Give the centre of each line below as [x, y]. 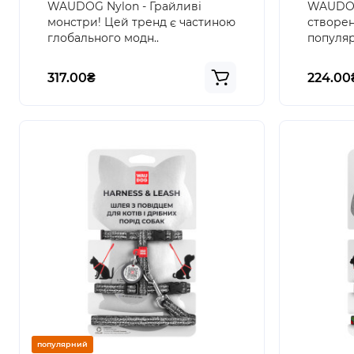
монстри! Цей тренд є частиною [141, 22]
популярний [62, 344]
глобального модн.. [103, 38]
